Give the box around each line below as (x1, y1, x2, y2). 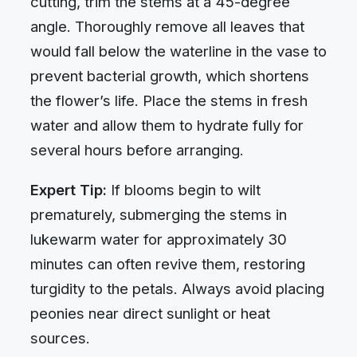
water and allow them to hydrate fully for (30, 116, 304, 135)
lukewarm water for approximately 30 (30, 229, 287, 248)
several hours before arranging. (30, 141, 244, 159)
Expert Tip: (30, 180, 107, 198)
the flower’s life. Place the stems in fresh (30, 92, 308, 110)
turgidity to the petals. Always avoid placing (30, 279, 324, 297)
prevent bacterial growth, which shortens (30, 67, 309, 85)
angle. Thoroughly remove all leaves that (30, 18, 304, 36)
